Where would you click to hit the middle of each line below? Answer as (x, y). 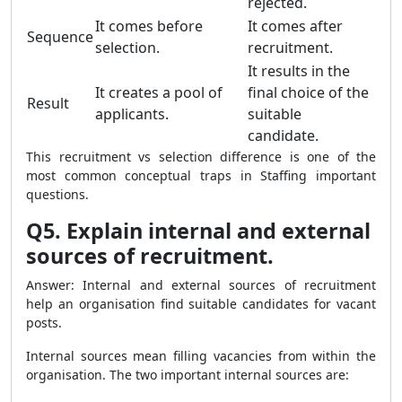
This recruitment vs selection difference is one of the (201, 157)
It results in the (299, 71)
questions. (57, 194)
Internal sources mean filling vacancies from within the (201, 356)
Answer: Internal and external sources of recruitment (201, 285)
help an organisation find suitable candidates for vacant (201, 304)
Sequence (60, 37)
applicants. (132, 114)
